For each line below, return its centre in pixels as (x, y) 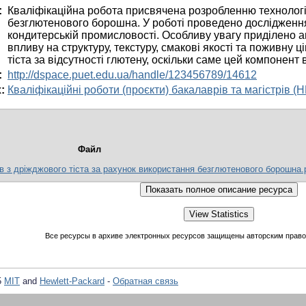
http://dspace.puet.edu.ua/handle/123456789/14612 (132, 74)
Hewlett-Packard (72, 281)
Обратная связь (145, 281)
